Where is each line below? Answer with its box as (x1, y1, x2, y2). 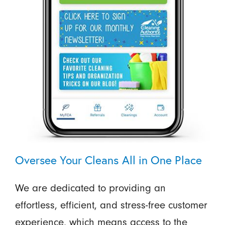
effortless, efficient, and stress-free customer (15, 199, 207, 211)
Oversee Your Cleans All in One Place (15, 152, 202, 168)
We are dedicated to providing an (15, 182, 166, 194)
